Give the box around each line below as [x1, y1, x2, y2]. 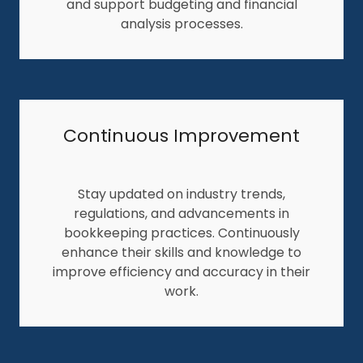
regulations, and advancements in [74, 203, 289, 223]
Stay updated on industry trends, [78, 184, 285, 203]
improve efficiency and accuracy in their [53, 262, 310, 281]
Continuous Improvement [63, 122, 300, 148]
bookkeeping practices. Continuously [63, 223, 300, 242]
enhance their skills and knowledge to [62, 242, 301, 262]
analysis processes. [120, 14, 243, 33]
